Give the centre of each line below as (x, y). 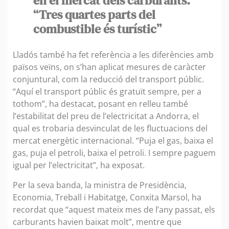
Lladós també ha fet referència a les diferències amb (113, 55)
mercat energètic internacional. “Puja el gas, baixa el (113, 141)
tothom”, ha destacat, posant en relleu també (100, 104)
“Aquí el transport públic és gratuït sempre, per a (107, 92)
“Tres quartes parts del (94, 15)
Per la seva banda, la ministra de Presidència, (100, 185)
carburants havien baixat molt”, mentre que (97, 222)
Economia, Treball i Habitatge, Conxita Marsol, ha (107, 197)
